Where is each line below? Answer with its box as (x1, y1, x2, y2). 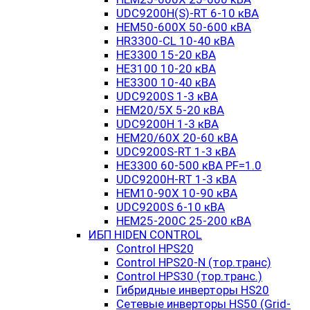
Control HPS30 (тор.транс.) (116, 269, 262, 283)
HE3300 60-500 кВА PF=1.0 (116, 158, 262, 172)
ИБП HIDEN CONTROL (89, 228, 202, 241)
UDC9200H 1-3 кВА (116, 117, 219, 131)
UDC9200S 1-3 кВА (116, 89, 218, 103)
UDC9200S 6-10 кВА (116, 200, 225, 214)
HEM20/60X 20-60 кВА (116, 131, 238, 145)
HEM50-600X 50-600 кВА (116, 20, 251, 34)
